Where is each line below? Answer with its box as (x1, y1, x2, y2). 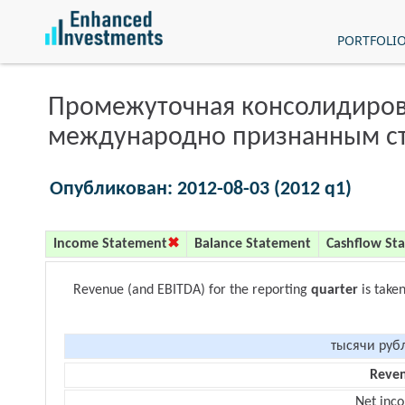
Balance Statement (194, 237, 311, 251)
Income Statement (53, 237, 167, 251)
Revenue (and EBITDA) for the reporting (73, 283, 311, 297)
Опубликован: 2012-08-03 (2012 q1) (50, 179, 352, 200)
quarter (311, 283, 358, 297)
